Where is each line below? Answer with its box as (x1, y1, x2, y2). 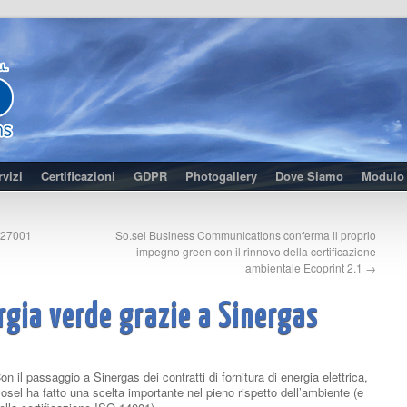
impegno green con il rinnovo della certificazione (136, 243, 376, 259)
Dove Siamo (275, 167, 343, 184)
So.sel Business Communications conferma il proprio (115, 227, 376, 243)
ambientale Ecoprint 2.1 (245, 260, 365, 275)
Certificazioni (41, 167, 115, 184)
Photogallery (185, 167, 257, 184)
